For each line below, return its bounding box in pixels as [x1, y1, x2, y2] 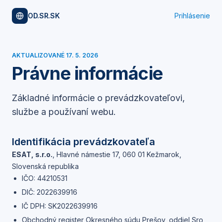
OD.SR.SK [28, 11, 60, 20]
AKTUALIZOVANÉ [12, 52, 66, 59]
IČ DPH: [22, 202, 48, 210]
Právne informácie [12, 62, 163, 84]
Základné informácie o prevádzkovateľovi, [12, 93, 185, 103]
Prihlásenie [174, 11, 210, 20]
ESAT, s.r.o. [12, 150, 53, 159]
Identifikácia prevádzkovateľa [12, 136, 155, 148]
